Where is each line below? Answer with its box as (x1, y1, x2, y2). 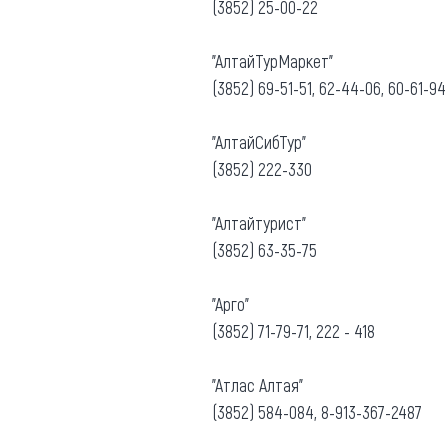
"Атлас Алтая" (212, 373, 303, 396)
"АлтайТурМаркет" (212, 49, 333, 72)
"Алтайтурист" (212, 211, 306, 234)
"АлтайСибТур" (212, 130, 306, 153)
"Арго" (212, 292, 249, 315)
